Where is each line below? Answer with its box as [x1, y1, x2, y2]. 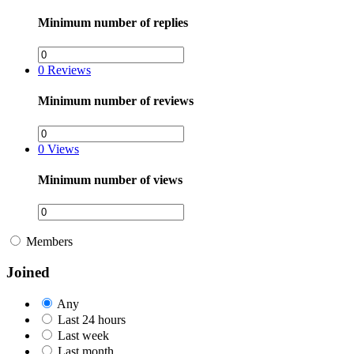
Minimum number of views [38, 172, 183, 186]
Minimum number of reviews [38, 94, 194, 108]
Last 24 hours [58, 313, 126, 327]
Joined [6, 263, 50, 281]
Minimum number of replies [38, 15, 188, 29]
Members [26, 235, 73, 249]
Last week [58, 329, 109, 343]
